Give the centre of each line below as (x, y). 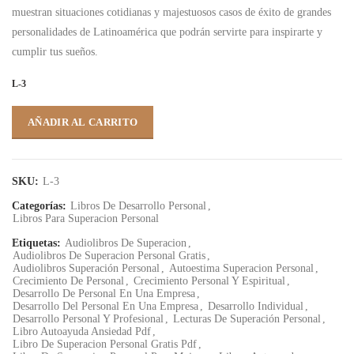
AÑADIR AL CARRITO (83, 122)
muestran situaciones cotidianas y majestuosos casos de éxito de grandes (171, 12)
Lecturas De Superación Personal (247, 319)
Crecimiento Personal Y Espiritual (209, 281)
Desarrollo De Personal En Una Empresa (104, 294)
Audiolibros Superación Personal (86, 268)
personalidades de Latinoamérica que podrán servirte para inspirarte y (167, 32)
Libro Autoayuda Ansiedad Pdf (82, 331)
